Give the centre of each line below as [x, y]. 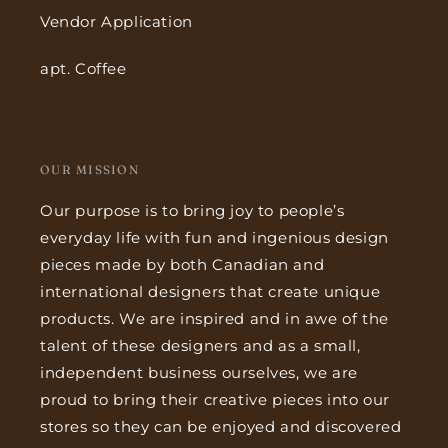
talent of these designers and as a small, [200, 346]
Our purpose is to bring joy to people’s [192, 211]
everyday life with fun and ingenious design [214, 238]
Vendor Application [116, 22]
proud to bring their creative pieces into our [215, 400]
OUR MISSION [89, 170]
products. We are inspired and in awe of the [214, 319]
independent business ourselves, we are [199, 373]
